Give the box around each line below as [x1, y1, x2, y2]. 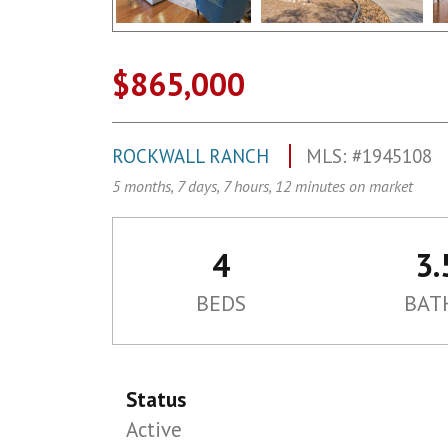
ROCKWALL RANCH [112, 144, 274, 168]
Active [126, 416, 183, 443]
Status [126, 386, 187, 413]
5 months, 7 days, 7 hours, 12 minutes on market [112, 176, 413, 196]
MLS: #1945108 [306, 144, 432, 168]
